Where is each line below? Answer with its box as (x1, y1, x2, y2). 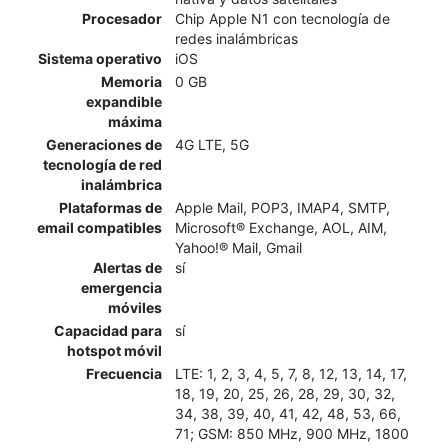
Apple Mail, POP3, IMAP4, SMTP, (175, 199, 390, 217)
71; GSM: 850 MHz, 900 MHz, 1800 (175, 425, 409, 443)
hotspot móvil (67, 342, 162, 360)
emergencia (81, 279, 162, 297)
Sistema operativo (38, 50, 162, 68)
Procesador (82, 10, 162, 28)
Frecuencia (86, 365, 162, 383)
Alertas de (93, 259, 162, 277)
